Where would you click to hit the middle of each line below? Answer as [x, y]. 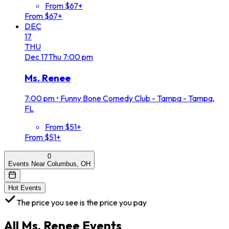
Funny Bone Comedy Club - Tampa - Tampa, [138, 98]
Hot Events [25, 188]
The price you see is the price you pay [82, 203]
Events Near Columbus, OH [49, 164]
